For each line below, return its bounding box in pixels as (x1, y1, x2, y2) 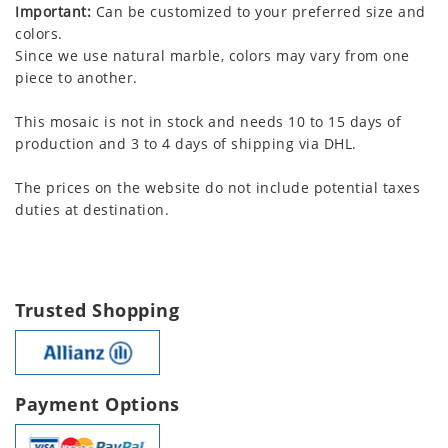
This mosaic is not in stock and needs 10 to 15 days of (15, 112, 401, 132)
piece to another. (15, 68, 138, 88)
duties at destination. (15, 200, 169, 220)
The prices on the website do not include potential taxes (15, 178, 420, 198)
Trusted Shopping (15, 298, 179, 323)
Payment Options (15, 392, 180, 417)
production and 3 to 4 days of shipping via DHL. (15, 134, 357, 154)
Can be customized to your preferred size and (91, 2, 426, 22)
